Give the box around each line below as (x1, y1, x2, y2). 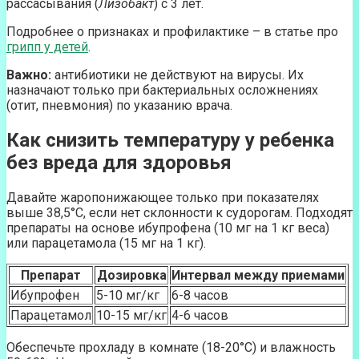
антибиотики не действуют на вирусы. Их (51, 67, 304, 83)
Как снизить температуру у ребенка (6, 129, 334, 152)
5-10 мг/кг (96, 288, 159, 304)
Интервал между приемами (171, 268, 345, 284)
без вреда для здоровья (6, 151, 232, 175)
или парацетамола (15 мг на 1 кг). (6, 236, 206, 252)
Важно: (6, 67, 51, 83)
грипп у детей (6, 39, 88, 55)
